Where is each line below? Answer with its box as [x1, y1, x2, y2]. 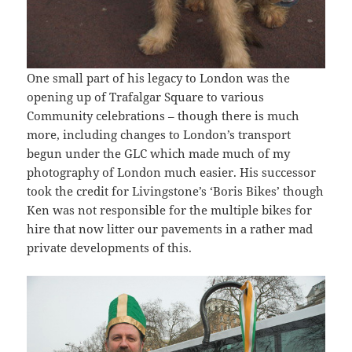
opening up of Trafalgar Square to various [27, 89, 265, 105]
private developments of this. [27, 240, 192, 256]
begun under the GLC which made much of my [27, 145, 291, 162]
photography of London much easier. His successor [27, 164, 317, 181]
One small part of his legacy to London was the [27, 70, 291, 86]
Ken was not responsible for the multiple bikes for [27, 202, 313, 218]
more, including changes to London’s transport [27, 126, 291, 143]
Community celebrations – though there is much [27, 108, 300, 124]
